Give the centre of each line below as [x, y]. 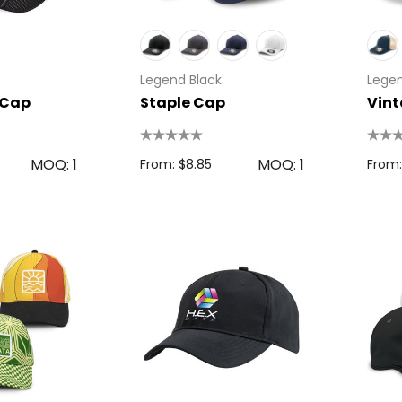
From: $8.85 [175, 164]
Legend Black [180, 79]
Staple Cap [182, 102]
